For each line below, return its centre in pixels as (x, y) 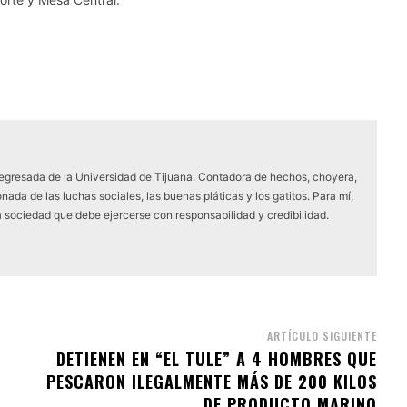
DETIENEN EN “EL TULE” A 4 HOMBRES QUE (216, 358)
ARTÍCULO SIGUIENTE (322, 335)
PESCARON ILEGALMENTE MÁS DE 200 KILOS (211, 381)
